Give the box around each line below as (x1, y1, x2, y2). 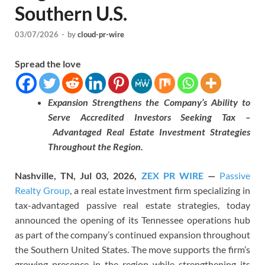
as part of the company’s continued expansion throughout (15, 229, 250, 241)
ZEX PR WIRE (141, 170, 203, 182)
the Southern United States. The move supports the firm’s (15, 244, 250, 256)
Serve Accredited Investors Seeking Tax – (48, 111, 250, 123)
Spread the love (15, 58, 81, 70)
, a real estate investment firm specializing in (69, 185, 250, 196)
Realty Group (15, 185, 70, 196)
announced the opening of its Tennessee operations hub (15, 214, 250, 226)
